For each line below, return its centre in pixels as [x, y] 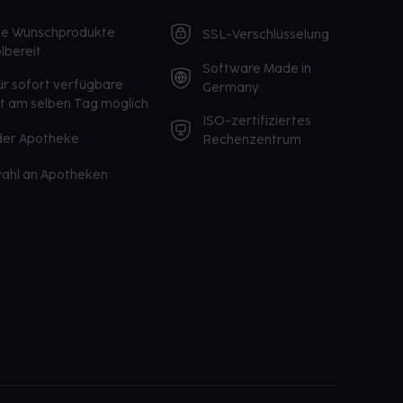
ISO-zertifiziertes [257, 121]
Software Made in [257, 69]
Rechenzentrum [252, 140]
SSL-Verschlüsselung [266, 34]
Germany [231, 88]
